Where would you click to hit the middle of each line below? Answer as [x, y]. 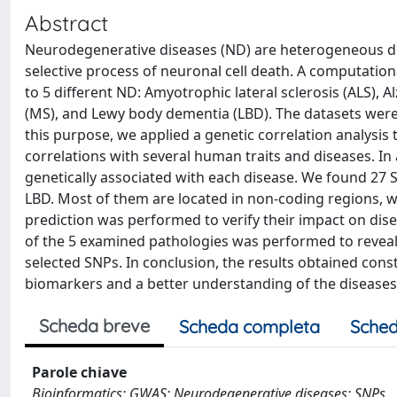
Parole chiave [79, 372]
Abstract [66, 23]
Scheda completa [249, 327]
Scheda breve [94, 326]
